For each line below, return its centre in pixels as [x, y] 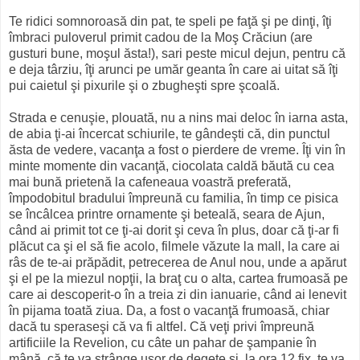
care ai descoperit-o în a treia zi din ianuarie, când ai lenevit [178, 294]
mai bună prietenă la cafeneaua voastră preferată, [150, 182]
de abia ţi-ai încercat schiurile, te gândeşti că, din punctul [170, 133]
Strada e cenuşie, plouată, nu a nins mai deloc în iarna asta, [178, 117]
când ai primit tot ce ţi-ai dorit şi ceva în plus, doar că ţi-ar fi [174, 230]
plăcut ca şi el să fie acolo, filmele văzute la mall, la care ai [174, 246]
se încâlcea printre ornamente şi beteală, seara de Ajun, [167, 214]
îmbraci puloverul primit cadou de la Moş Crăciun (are [161, 37]
